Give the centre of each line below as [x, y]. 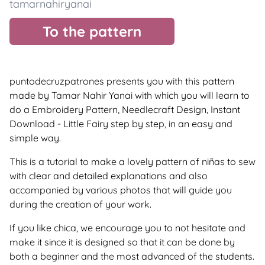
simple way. [35, 138]
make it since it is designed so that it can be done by [122, 242]
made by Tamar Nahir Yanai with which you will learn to [130, 95]
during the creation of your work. [80, 204]
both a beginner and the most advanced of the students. [132, 256]
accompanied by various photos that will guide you [121, 190]
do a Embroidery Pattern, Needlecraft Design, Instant [125, 109]
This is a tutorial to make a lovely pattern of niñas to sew [132, 161]
